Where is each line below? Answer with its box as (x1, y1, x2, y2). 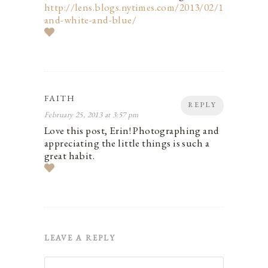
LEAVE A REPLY (44, 233, 115, 243)
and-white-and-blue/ (44, 13, 137, 27)
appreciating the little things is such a (44, 136, 210, 150)
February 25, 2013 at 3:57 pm (44, 109, 139, 120)
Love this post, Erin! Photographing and (44, 124, 220, 138)
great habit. (44, 149, 95, 163)
